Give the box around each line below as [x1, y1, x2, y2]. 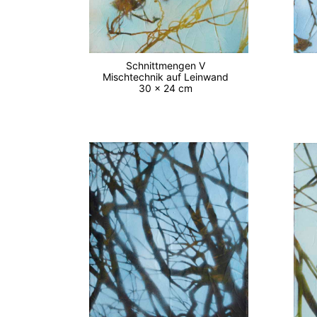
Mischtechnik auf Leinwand [103, 70, 235, 83]
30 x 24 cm [139, 81, 199, 94]
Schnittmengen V [126, 59, 212, 71]
